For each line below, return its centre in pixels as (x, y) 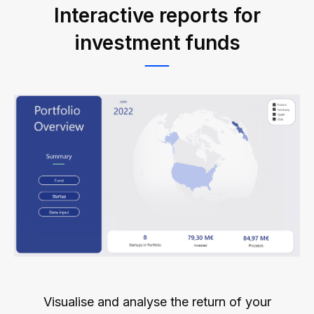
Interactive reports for (157, 15)
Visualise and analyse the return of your (157, 302)
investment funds (157, 42)
